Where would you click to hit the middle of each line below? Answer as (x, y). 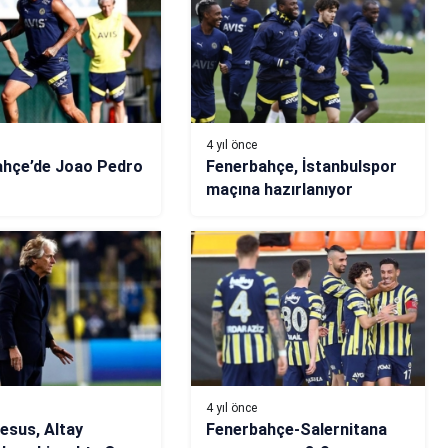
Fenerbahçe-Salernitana (296, 430)
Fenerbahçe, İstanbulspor (301, 166)
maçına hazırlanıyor (279, 189)
